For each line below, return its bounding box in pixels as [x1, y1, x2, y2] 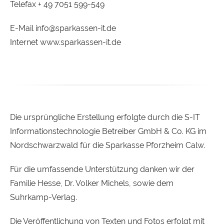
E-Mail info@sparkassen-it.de [10, 23, 116, 33]
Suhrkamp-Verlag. [10, 192, 77, 202]
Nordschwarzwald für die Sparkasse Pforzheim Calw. [10, 140, 205, 150]
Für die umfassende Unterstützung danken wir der [10, 164, 194, 174]
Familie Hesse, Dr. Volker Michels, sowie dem [10, 178, 173, 188]
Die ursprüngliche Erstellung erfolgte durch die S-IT [10, 112, 200, 122]
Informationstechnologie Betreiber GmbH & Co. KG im [10, 126, 206, 136]
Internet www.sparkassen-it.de [10, 37, 121, 47]
